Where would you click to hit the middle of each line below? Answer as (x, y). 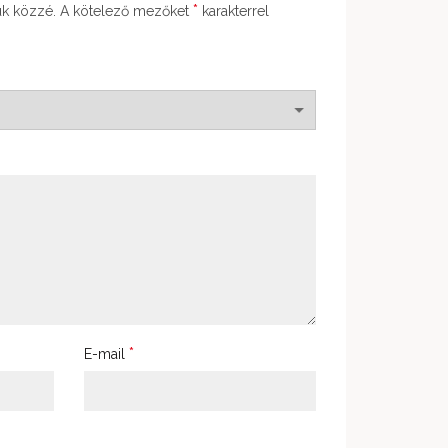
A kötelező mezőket (126, 10)
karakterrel (233, 10)
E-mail (106, 353)
